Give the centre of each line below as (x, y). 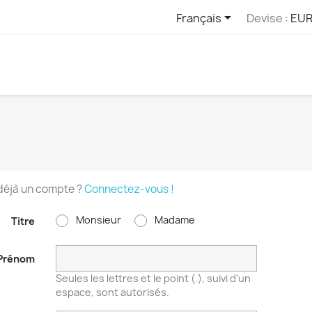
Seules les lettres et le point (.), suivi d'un (153, 278)
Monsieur (97, 219)
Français (198, 18)
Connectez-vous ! (129, 189)
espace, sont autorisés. (112, 292)
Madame (173, 219)
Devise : (267, 18)
